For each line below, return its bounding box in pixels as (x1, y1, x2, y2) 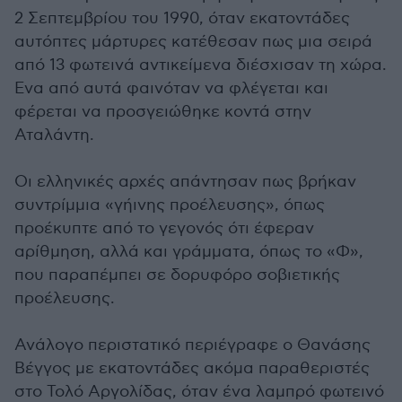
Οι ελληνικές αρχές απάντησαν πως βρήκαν (14, 172, 356, 192)
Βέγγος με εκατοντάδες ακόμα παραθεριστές (14, 359, 370, 379)
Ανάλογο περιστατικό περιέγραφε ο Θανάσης (14, 336, 371, 355)
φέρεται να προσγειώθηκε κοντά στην (14, 102, 311, 122)
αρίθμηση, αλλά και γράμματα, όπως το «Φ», (14, 242, 363, 262)
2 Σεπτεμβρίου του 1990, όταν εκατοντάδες (14, 9, 350, 29)
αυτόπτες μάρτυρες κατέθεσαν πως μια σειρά (14, 32, 372, 52)
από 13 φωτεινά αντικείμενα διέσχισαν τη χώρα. (14, 56, 387, 75)
